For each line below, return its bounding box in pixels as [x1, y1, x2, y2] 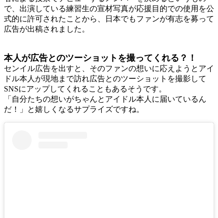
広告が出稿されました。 [4, 24, 90, 33]
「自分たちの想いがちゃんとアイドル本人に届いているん [4, 94, 206, 103]
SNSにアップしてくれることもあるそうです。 [4, 84, 166, 93]
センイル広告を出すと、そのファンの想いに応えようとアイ [4, 64, 214, 73]
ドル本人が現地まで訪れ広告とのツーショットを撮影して [4, 74, 206, 83]
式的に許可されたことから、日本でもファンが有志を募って [4, 14, 214, 23]
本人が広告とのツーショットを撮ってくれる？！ [4, 53, 197, 63]
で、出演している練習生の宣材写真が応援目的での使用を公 [4, 4, 214, 13]
